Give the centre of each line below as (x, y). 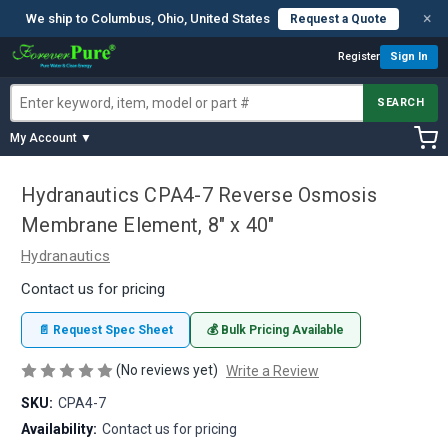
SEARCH (400, 102)
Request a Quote (338, 19)
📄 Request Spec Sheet (105, 329)
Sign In (409, 56)
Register (359, 56)
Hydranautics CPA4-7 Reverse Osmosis (199, 195)
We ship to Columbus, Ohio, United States (147, 18)
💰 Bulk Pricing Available (275, 329)
